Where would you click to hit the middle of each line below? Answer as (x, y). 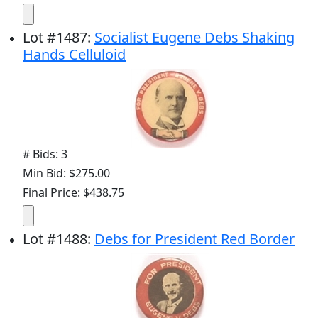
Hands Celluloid (74, 55)
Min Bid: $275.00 (66, 174)
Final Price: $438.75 (73, 193)
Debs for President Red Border (194, 239)
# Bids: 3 (45, 154)
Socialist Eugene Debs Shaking (194, 38)
